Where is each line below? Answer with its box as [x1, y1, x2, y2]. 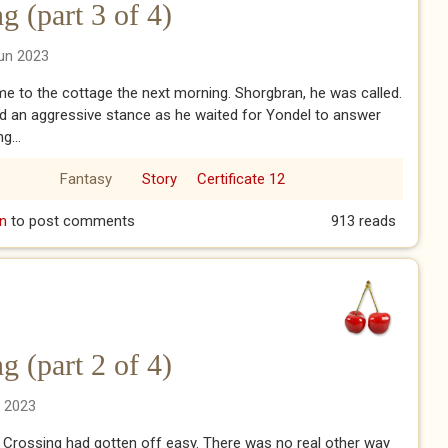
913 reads [330, 212, 396, 231]
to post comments [6, 212, 135, 231]
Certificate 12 [196, 170, 285, 189]
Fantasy [59, 170, 112, 189]
